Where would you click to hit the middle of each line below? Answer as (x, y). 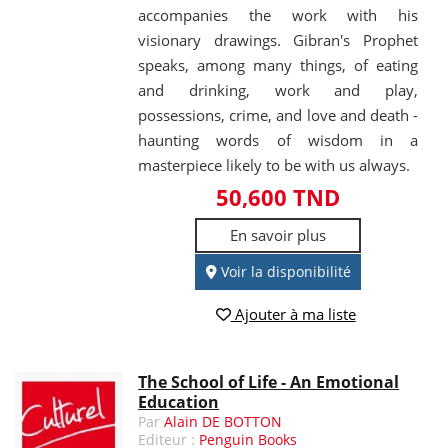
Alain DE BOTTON (223, 422)
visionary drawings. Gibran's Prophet (278, 39)
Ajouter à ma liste (293, 314)
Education (179, 402)
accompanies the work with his (278, 14)
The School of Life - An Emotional (269, 382)
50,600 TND (278, 196)
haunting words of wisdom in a (278, 139)
